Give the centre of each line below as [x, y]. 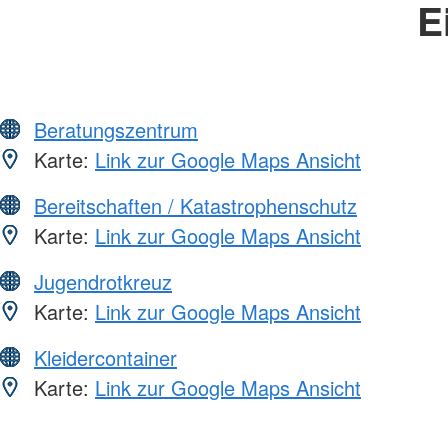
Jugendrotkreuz [103, 281]
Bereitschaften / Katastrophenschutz [195, 205]
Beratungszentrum [116, 129]
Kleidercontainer [105, 357]
